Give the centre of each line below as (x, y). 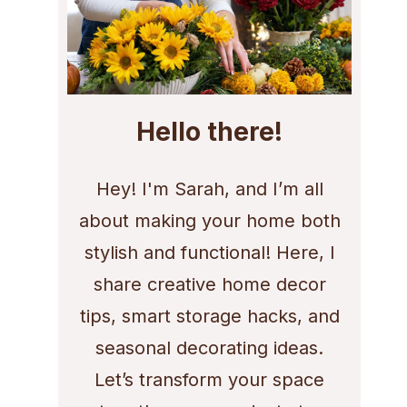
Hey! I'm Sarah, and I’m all (209, 189)
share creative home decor (209, 284)
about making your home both (209, 220)
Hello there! (210, 131)
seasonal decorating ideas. (210, 347)
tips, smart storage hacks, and (209, 316)
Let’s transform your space (210, 379)
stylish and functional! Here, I (209, 252)
